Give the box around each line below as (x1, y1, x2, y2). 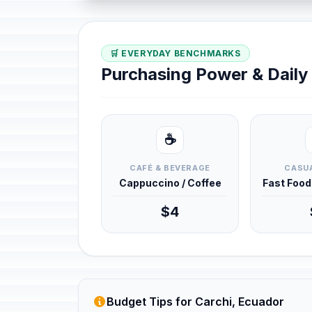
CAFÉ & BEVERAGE (130, 163, 210, 173)
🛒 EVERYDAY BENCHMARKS (110, 48, 241, 58)
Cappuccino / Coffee (118, 177, 221, 189)
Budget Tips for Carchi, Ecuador (107, 295, 284, 309)
